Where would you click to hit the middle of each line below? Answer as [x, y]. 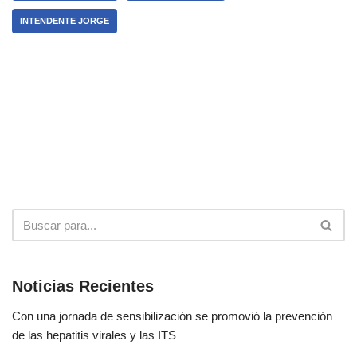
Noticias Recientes [83, 286]
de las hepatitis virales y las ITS [94, 335]
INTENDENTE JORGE [65, 21]
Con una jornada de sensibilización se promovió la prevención [172, 316]
